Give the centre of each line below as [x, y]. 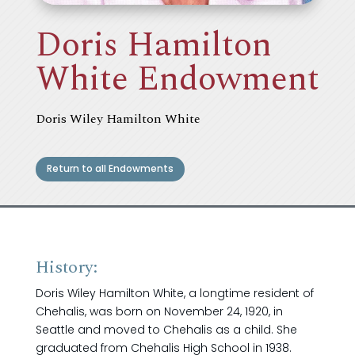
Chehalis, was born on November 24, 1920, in [159, 311]
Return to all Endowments [110, 169]
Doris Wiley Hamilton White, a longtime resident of [174, 293]
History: [66, 267]
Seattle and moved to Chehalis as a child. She [166, 329]
